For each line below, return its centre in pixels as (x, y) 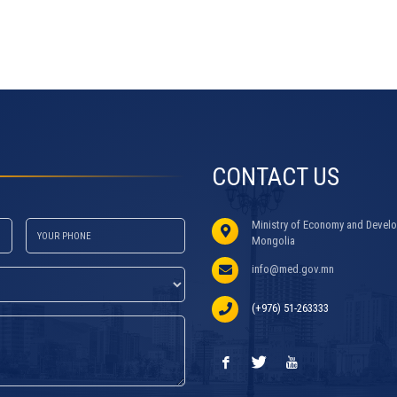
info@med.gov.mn (293, 269)
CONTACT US (276, 177)
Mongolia (273, 241)
